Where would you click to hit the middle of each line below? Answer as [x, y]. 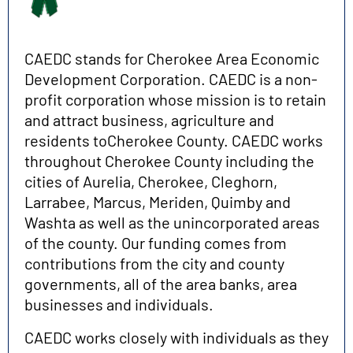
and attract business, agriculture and [149, 119]
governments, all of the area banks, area [161, 283]
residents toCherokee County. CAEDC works [174, 140]
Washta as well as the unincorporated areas [172, 222]
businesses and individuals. [119, 304]
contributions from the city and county [154, 263]
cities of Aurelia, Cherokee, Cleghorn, [151, 181]
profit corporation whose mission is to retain [175, 99]
